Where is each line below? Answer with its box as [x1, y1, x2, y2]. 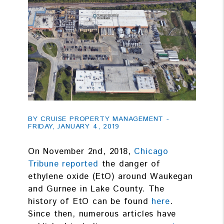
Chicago [134, 145, 169, 158]
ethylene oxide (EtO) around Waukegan [28, 170, 193, 183]
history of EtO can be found [28, 195, 152, 208]
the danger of [98, 158, 161, 170]
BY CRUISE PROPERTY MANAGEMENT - [28, 114, 169, 124]
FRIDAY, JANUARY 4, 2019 [28, 121, 119, 132]
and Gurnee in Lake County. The [28, 183, 165, 195]
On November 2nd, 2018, [28, 145, 134, 158]
